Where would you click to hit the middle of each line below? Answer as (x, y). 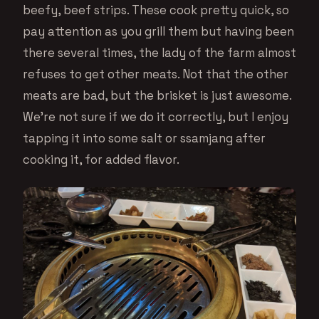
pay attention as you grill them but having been (158, 32)
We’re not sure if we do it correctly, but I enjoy (156, 117)
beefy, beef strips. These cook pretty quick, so (156, 10)
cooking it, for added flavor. (101, 160)
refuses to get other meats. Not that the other (156, 74)
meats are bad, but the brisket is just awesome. (157, 96)
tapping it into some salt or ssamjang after (144, 138)
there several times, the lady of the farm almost (159, 53)
